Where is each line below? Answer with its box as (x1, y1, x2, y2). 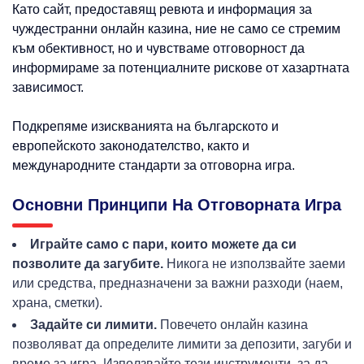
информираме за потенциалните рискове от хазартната (12, 61, 349, 76)
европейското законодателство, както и (12, 139, 249, 154)
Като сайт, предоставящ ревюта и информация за (12, 2, 312, 17)
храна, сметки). (12, 296, 102, 310)
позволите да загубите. (12, 257, 163, 271)
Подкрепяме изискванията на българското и (12, 119, 279, 134)
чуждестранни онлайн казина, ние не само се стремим (12, 22, 340, 37)
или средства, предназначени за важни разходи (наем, (12, 276, 343, 291)
